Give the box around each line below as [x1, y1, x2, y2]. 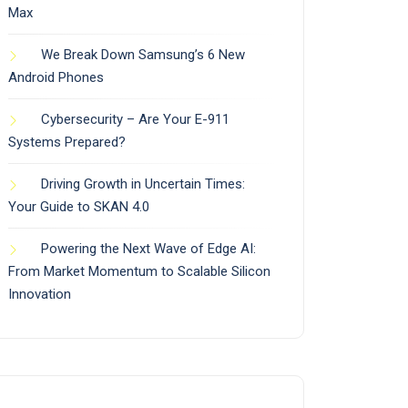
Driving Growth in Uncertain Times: [41, 176, 245, 193]
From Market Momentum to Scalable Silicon [8, 263, 270, 280]
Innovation [8, 286, 71, 303]
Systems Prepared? [8, 134, 126, 151]
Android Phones [8, 69, 104, 87]
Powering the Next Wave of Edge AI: [41, 240, 256, 258]
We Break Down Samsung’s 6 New [41, 46, 245, 64]
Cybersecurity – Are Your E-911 [41, 111, 229, 128]
